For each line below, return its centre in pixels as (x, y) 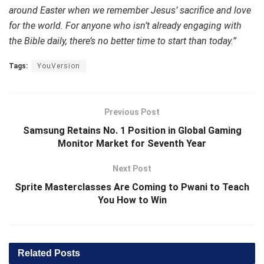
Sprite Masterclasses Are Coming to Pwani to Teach (132, 187)
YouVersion (59, 66)
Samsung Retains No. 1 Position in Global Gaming (132, 131)
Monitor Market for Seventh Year (132, 144)
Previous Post (132, 112)
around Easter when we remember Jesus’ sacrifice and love (130, 11)
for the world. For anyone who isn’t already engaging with (125, 26)
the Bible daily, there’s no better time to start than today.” (123, 41)
